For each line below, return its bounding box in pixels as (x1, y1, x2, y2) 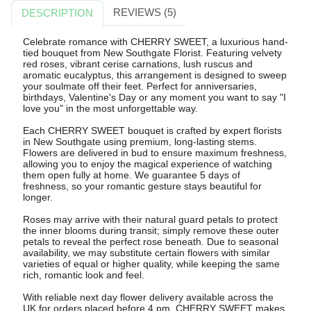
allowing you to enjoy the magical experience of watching (22, 158, 272, 169)
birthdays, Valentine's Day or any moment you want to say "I (22, 91, 286, 103)
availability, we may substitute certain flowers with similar (22, 246, 270, 258)
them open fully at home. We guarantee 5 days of (22, 169, 240, 180)
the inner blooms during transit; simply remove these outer (22, 224, 279, 236)
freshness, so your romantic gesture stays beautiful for (22, 180, 262, 192)
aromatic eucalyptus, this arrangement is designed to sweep (22, 69, 287, 81)
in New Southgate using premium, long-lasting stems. (22, 135, 257, 147)
